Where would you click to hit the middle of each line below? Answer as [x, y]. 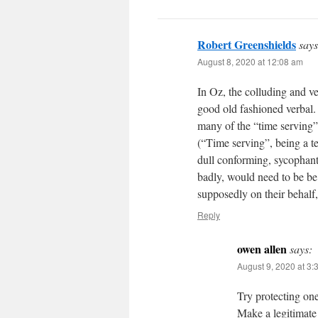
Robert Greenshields [247, 44]
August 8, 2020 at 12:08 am [250, 61]
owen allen [262, 248]
